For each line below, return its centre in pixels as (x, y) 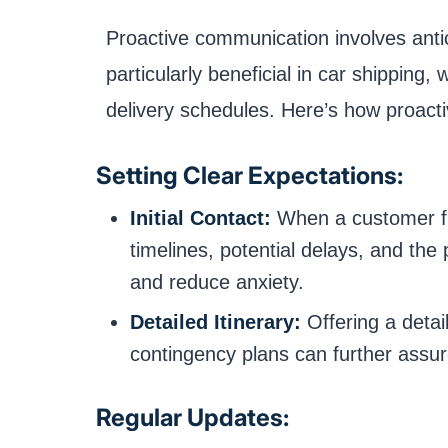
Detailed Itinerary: (215, 322)
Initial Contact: (200, 217)
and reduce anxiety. (217, 281)
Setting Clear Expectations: (249, 175)
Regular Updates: (192, 418)
